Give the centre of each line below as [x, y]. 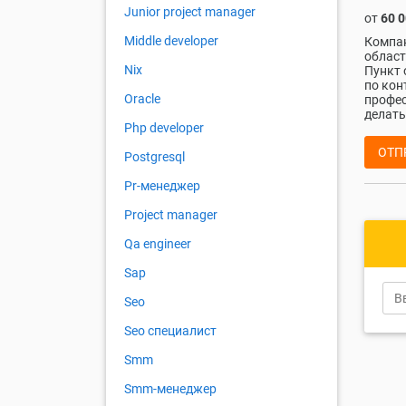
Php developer [164, 128]
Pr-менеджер [162, 186]
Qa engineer [158, 244]
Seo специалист [170, 331]
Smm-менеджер [170, 389]
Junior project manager [190, 12]
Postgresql [155, 157]
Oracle [142, 99]
